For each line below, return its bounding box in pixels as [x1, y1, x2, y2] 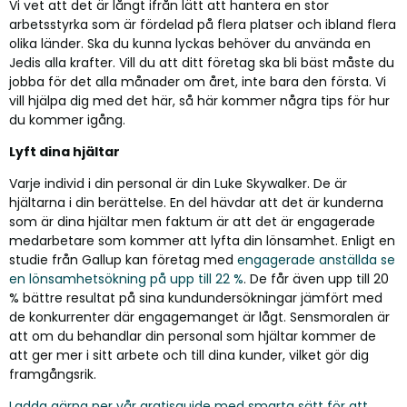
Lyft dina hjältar [9, 143, 120, 161]
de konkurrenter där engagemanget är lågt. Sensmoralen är [9, 308, 390, 326]
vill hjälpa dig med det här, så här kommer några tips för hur [9, 92, 390, 110]
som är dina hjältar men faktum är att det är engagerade [9, 213, 375, 231]
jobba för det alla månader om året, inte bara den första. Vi [9, 73, 386, 91]
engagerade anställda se [237, 251, 395, 269]
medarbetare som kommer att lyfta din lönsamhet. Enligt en [9, 232, 395, 250]
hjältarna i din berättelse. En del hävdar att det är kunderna [9, 194, 383, 212]
